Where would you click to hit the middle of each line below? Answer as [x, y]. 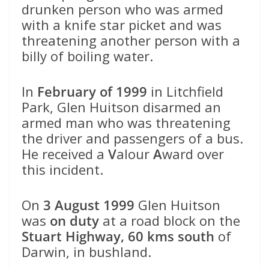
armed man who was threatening [126, 122]
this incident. [62, 169]
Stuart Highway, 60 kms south [118, 236]
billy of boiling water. [87, 56]
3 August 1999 [89, 204]
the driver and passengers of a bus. [134, 138]
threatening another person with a [131, 40]
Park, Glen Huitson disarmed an [121, 107]
